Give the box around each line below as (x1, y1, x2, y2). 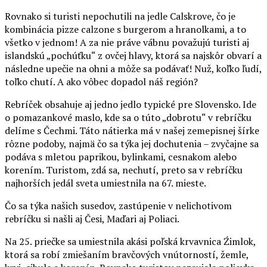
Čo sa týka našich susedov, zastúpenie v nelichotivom (5, 198, 232, 212)
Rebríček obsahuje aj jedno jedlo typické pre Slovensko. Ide (5, 97, 256, 111)
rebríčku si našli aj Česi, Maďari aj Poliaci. (5, 212, 181, 225)
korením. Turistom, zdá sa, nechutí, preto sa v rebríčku (5, 163, 243, 176)
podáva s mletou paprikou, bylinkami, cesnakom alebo (5, 150, 237, 163)
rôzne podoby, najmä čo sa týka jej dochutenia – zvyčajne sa (5, 136, 259, 150)
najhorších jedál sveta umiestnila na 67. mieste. (5, 176, 208, 190)
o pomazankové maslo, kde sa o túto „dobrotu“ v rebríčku (5, 110, 252, 124)
